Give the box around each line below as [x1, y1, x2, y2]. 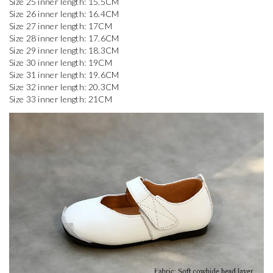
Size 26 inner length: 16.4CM [9, 8, 119, 19]
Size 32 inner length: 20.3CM [9, 81, 119, 92]
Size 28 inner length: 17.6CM [9, 32, 119, 43]
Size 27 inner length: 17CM [9, 20, 112, 31]
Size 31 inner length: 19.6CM [9, 69, 119, 80]
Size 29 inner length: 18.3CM [9, 44, 119, 55]
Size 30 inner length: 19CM [9, 57, 112, 68]
